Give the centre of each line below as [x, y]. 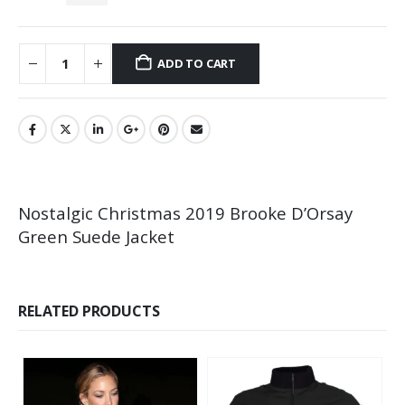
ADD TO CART [197, 64]
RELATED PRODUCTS [89, 311]
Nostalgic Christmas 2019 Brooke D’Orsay [185, 212]
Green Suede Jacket [96, 236]
